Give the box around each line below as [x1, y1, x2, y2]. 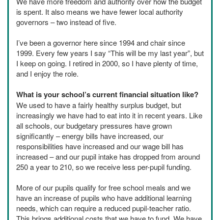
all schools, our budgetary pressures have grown [16, 120, 172, 131]
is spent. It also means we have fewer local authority [16, 6, 183, 17]
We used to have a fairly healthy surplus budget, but [16, 100, 181, 110]
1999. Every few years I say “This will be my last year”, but [16, 48, 204, 58]
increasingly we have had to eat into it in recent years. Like [16, 110, 202, 121]
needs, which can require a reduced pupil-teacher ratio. [16, 203, 191, 214]
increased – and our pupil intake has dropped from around [16, 151, 200, 162]
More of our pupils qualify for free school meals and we [16, 182, 191, 193]
